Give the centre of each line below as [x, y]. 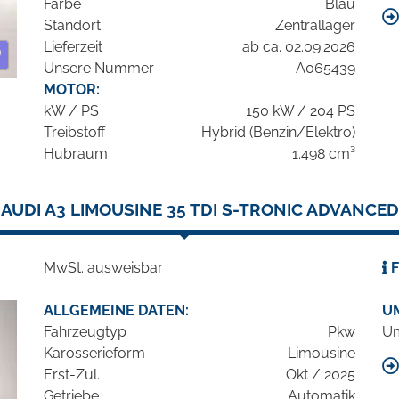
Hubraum [76, 154]
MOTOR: [72, 90]
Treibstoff [74, 133]
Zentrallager [315, 26]
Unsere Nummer [99, 69]
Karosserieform [94, 354]
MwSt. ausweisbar [103, 268]
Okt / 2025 [321, 375]
